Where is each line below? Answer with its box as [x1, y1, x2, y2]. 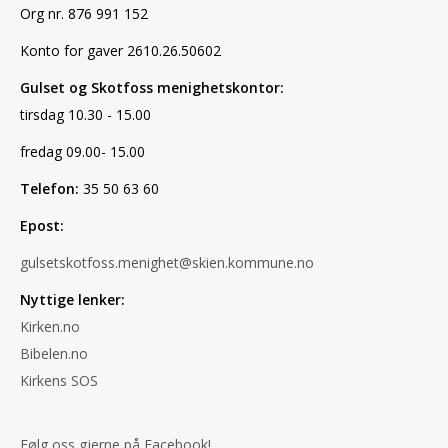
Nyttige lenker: [20, 290, 125, 310]
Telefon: [20, 179, 83, 199]
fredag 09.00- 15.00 [20, 142, 145, 162]
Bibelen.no [20, 344, 88, 364]
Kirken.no [20, 317, 80, 337]
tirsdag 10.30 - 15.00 [20, 105, 151, 125]
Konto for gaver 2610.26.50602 [20, 41, 221, 61]
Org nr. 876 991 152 [20, 4, 148, 24]
